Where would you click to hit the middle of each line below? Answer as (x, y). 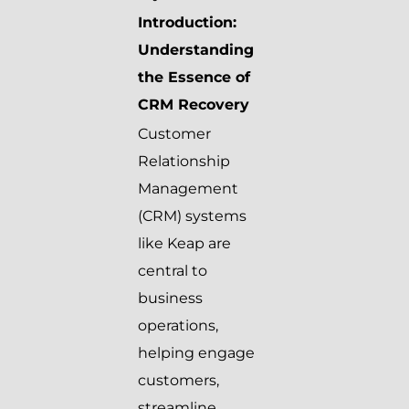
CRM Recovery (194, 105)
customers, (178, 381)
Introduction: (187, 23)
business (170, 299)
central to (173, 271)
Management (188, 189)
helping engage (196, 353)
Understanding (196, 50)
